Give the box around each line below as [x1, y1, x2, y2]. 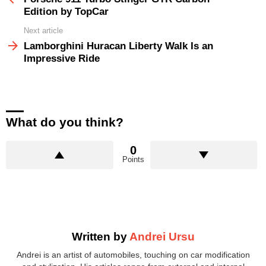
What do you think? [6, 115, 123, 129]
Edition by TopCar [24, 6, 109, 17]
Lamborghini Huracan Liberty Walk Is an [24, 40, 213, 52]
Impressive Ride [24, 52, 100, 64]
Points [122, 154, 144, 164]
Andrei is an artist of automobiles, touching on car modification [16, 250, 250, 260]
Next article [24, 26, 63, 35]
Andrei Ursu [129, 230, 195, 243]
